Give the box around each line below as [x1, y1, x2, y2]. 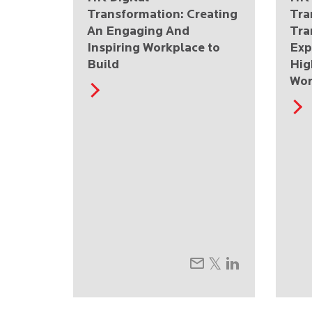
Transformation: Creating [87, 8, 237, 22]
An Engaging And [87, 24, 189, 38]
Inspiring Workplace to [87, 41, 220, 55]
